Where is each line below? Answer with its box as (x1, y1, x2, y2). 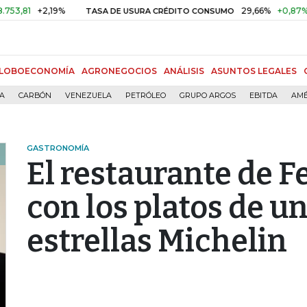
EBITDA (249, 91, 278, 100)
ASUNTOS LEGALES (211, 66, 297, 76)
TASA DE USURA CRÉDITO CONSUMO (28, 6, 177, 16)
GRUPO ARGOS (180, 91, 236, 100)
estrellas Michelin (27, 223, 287, 260)
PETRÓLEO (125, 91, 166, 100)
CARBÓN (19, 91, 51, 100)
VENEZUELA (65, 91, 112, 100)
